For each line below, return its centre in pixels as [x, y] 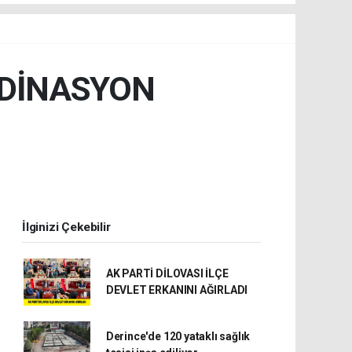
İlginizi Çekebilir [66, 227]
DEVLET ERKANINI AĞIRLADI [177, 290]
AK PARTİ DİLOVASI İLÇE [167, 273]
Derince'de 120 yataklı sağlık [178, 336]
